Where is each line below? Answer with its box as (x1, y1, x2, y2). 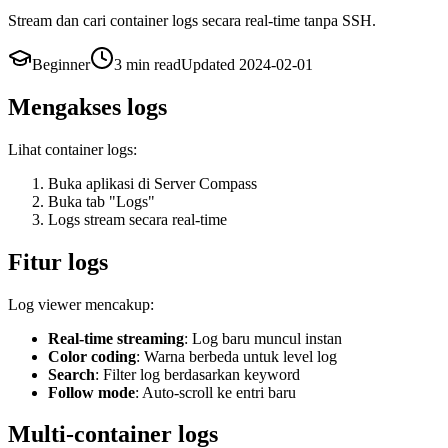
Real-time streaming (48, 329, 184, 347)
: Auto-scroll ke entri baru (135, 383, 296, 401)
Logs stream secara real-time (48, 210, 227, 228)
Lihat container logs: (8, 140, 137, 158)
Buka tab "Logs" (48, 192, 155, 210)
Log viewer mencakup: (8, 295, 154, 313)
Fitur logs (8, 248, 108, 275)
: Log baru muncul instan (184, 329, 342, 347)
